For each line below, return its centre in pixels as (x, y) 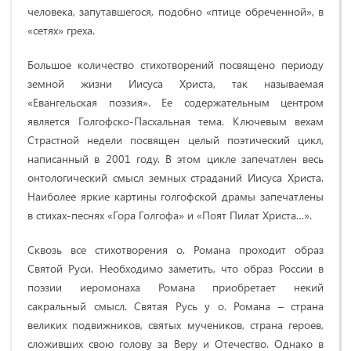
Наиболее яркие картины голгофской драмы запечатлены (175, 196)
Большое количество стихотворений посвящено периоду (175, 64)
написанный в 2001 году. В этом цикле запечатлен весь (175, 158)
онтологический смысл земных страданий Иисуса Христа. (175, 177)
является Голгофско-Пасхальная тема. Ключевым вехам (175, 121)
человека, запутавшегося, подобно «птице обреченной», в (175, 11)
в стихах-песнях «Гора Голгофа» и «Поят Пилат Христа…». (170, 215)
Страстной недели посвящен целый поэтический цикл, (175, 139)
